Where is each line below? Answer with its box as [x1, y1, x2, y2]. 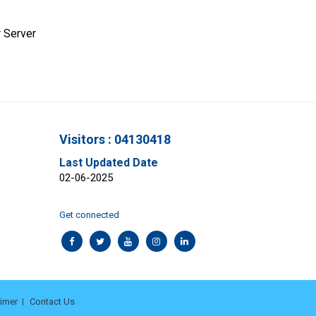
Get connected [59, 209, 119, 220]
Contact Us [30, 296, 75, 307]
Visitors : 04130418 [59, 132, 171, 147]
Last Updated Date [59, 156, 158, 169]
